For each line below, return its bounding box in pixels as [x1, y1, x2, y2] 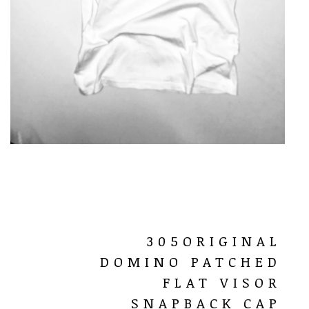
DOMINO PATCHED [100, 251, 281, 271]
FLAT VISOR [163, 272, 281, 292]
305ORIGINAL [147, 230, 281, 250]
